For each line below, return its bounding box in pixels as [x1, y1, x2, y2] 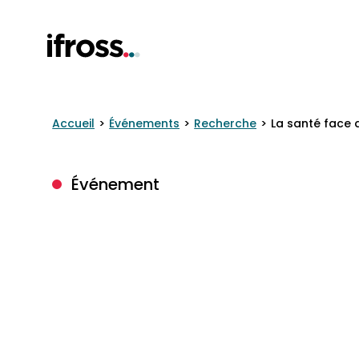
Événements [109, 115, 180, 131]
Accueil [52, 115, 95, 131]
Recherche [194, 115, 257, 131]
